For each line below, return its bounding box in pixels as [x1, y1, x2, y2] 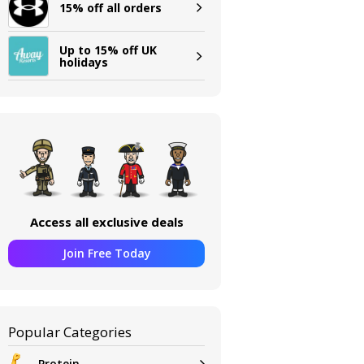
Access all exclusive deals [29, 214, 184, 230]
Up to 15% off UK [59, 42, 158, 58]
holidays [59, 54, 109, 70]
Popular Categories [8, 323, 132, 341]
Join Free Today [62, 245, 151, 261]
